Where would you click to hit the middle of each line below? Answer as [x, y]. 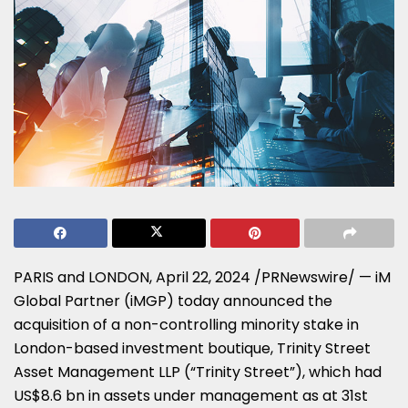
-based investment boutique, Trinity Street [218, 348]
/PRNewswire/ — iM [321, 277]
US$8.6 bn [49, 395]
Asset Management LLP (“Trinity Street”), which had [198, 372]
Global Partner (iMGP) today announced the [173, 301]
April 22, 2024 [203, 277]
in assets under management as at [213, 395]
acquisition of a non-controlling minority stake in [186, 324]
